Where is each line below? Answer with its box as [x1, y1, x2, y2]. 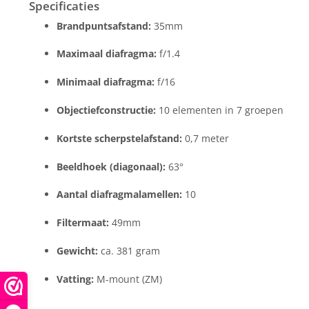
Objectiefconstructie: [57, 103, 156, 117]
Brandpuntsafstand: [57, 19, 151, 32]
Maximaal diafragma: [57, 47, 157, 61]
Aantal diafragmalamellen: [57, 188, 182, 201]
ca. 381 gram [98, 243, 160, 257]
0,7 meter [182, 131, 229, 145]
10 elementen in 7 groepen [156, 103, 283, 117]
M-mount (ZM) [94, 272, 162, 286]
